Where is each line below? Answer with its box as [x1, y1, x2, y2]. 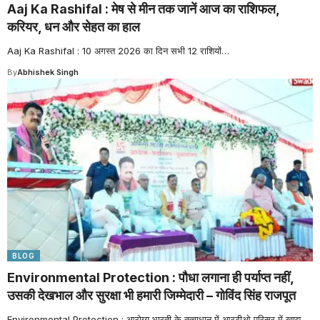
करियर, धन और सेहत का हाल [7, 19, 140, 34]
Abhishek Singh [17, 66, 79, 77]
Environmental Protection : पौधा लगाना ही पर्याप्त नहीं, [7, 270, 294, 286]
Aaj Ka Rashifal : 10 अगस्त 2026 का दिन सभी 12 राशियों [7, 44, 221, 56]
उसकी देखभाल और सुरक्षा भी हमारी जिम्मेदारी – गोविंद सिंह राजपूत [7, 288, 296, 304]
